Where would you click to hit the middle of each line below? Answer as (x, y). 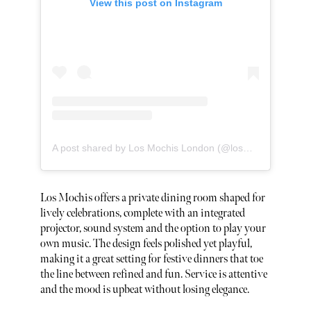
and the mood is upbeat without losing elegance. (144, 289)
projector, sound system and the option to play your (153, 228)
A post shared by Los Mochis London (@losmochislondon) (247, 148)
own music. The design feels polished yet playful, (146, 244)
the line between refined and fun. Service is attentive (153, 274)
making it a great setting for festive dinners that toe (151, 259)
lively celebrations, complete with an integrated (142, 213)
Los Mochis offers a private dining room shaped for (152, 198)
